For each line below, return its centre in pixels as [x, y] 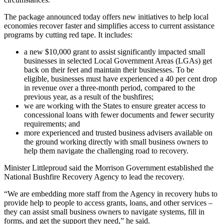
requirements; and [52, 123]
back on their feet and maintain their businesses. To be [109, 69]
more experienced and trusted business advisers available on [118, 132]
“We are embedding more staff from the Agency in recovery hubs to [111, 193]
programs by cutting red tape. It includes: [68, 34]
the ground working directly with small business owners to [116, 141]
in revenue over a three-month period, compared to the [109, 87]
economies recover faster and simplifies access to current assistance [109, 25]
